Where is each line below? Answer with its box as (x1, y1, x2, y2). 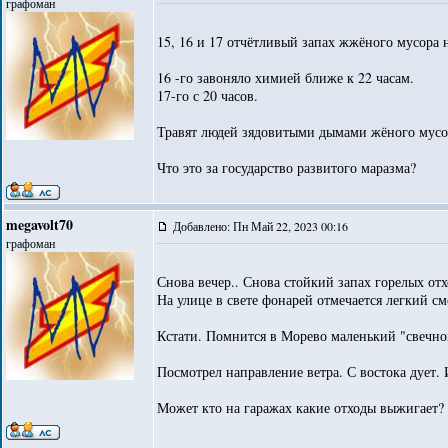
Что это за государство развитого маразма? (157, 158, 416, 177)
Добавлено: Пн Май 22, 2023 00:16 (173, 218, 352, 234)
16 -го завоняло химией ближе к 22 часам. (157, 68, 414, 87)
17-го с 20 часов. (157, 86, 258, 105)
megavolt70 (6, 214, 73, 235)
